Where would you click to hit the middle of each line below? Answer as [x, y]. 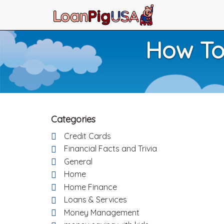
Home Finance [90, 187]
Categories [73, 119]
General [78, 161]
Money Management [102, 212]
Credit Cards [87, 136]
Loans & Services [95, 200]
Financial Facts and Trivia [110, 149]
